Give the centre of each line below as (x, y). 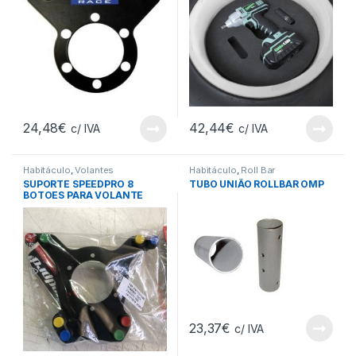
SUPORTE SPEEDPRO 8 (78, 184)
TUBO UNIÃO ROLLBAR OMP (257, 184)
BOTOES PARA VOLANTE (83, 195)
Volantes (95, 170)
